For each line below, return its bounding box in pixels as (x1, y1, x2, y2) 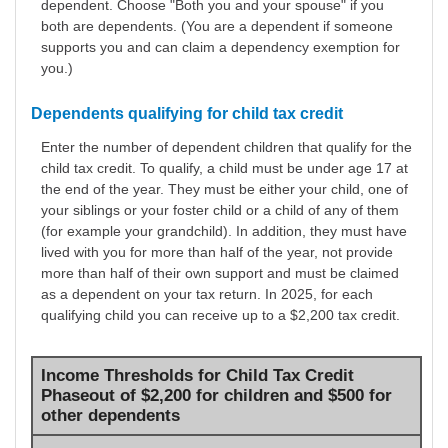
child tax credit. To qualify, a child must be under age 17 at (41, 160, 408, 177)
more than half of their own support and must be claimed (41, 265, 399, 282)
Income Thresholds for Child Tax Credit (41, 366, 354, 386)
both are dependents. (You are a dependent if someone (41, 17, 393, 34)
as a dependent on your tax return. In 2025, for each (41, 286, 373, 303)
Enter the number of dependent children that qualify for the (41, 139, 412, 156)
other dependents (41, 406, 180, 426)
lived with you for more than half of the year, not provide (41, 244, 393, 261)
